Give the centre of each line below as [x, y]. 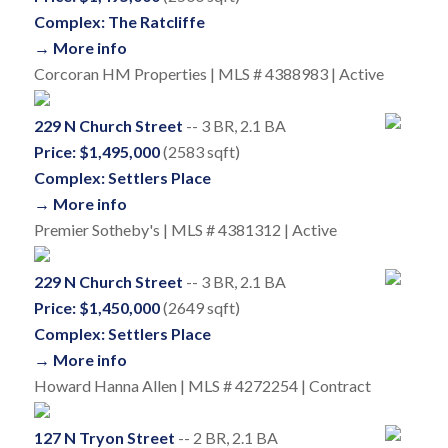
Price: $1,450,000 [96, 308]
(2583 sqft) [199, 152]
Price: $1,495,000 [96, 152]
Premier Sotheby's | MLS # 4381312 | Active [185, 230]
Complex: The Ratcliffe [119, 22]
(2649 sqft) [199, 308]
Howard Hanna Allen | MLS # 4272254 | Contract [202, 386]
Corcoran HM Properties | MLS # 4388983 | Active [208, 74]
